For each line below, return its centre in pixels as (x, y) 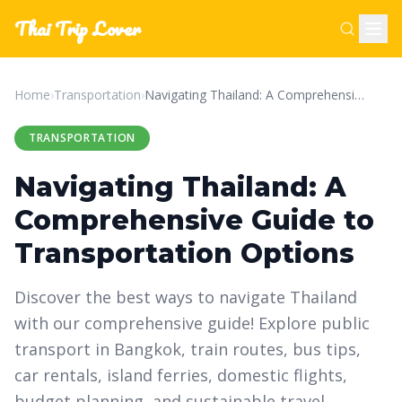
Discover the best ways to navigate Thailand (186, 297)
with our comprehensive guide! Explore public (192, 323)
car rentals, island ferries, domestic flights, (181, 375)
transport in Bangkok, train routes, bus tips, (188, 349)
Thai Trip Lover (78, 28)
